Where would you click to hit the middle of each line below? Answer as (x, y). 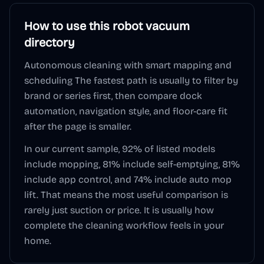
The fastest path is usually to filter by (156, 80)
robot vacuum (151, 26)
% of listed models (174, 149)
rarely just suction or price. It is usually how (119, 210)
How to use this (68, 26)
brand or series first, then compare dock (113, 96)
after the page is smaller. (78, 126)
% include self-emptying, (166, 164)
